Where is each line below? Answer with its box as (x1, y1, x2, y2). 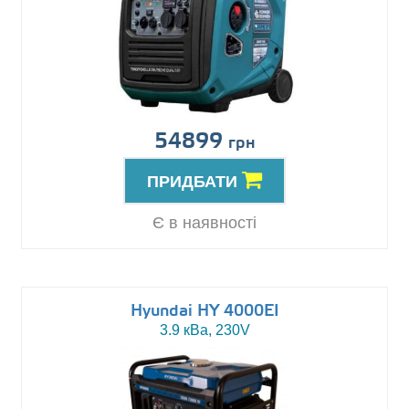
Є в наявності (152, 214, 257, 233)
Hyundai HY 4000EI (130, 301, 279, 322)
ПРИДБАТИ (147, 173, 242, 192)
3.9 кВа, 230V (159, 322, 250, 339)
